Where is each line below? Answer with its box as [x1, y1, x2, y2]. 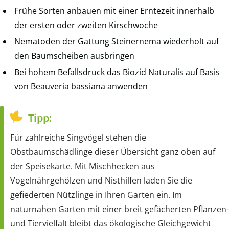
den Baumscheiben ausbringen [14, 50, 134, 61]
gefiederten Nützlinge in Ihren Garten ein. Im [10, 189, 182, 200]
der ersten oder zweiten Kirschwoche [14, 19, 158, 31]
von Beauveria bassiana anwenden [14, 80, 148, 92]
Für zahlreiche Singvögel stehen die [10, 131, 146, 143]
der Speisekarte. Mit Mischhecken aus [10, 160, 155, 172]
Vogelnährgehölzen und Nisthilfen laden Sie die [10, 174, 192, 186]
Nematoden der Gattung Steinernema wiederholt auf [14, 35, 219, 47]
